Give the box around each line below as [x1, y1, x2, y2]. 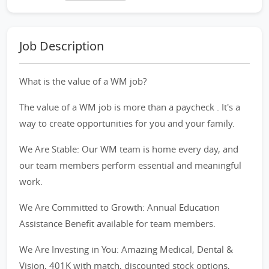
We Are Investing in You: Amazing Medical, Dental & [19, 243, 233, 255]
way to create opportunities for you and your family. [19, 117, 235, 129]
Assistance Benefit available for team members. [19, 217, 216, 229]
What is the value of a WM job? [19, 75, 147, 87]
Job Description [19, 38, 104, 54]
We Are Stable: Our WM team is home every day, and [19, 143, 238, 155]
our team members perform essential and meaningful [19, 159, 241, 171]
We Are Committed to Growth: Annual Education [19, 201, 220, 213]
